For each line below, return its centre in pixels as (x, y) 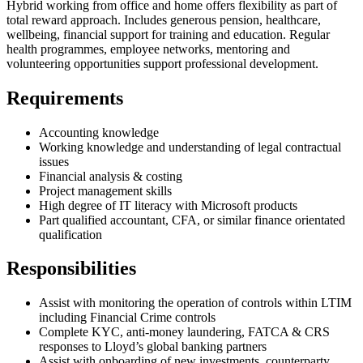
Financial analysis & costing (111, 176)
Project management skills (105, 190)
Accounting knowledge (99, 132)
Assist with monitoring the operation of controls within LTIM (195, 303)
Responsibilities (71, 269)
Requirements (65, 98)
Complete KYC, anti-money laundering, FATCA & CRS (184, 332)
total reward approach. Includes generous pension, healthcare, (164, 19)
